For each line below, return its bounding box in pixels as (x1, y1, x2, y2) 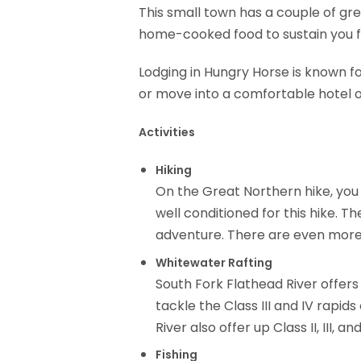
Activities (139, 124, 195, 141)
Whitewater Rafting (156, 254, 272, 271)
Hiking (156, 162, 192, 179)
